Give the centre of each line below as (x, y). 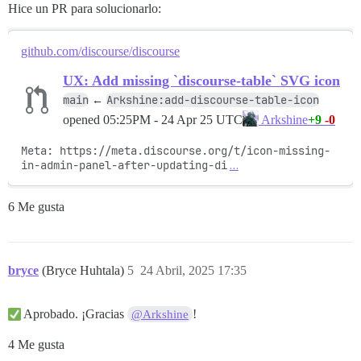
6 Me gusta (36, 207)
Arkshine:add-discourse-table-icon (213, 100)
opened (83, 119)
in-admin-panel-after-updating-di (124, 166)
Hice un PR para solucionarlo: (85, 9)
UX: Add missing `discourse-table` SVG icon (201, 81)
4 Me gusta (36, 345)
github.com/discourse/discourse (100, 52)
